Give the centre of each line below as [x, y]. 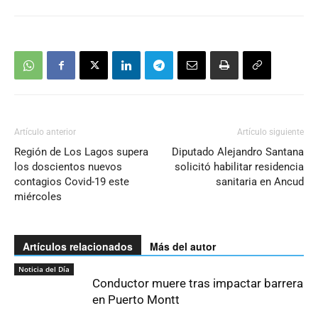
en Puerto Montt [136, 300]
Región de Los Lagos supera [81, 152]
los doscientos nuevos [68, 167]
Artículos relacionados [78, 246]
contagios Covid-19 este [72, 182]
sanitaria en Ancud [260, 182]
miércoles [38, 197]
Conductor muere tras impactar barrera [198, 283]
